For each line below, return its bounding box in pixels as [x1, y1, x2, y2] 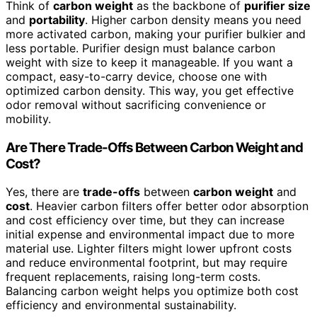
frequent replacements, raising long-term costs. [6, 270, 260, 284]
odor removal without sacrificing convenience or [6, 97, 266, 112]
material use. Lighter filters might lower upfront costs [6, 241, 292, 256]
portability [29, 12, 85, 27]
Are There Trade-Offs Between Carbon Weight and [6, 139, 303, 156]
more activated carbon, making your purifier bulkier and [6, 26, 306, 41]
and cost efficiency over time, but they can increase [6, 213, 284, 228]
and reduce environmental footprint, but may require [6, 255, 287, 270]
